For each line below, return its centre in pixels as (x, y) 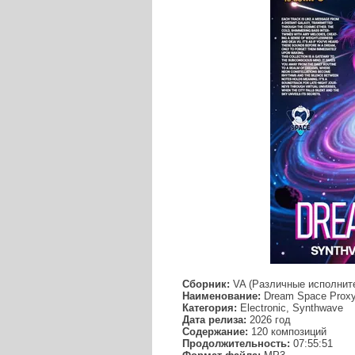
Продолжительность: (236, 344)
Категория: (210, 308)
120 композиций (287, 332)
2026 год (269, 320)
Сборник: (206, 284)
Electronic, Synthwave (290, 308)
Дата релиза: (214, 320)
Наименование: (221, 296)
